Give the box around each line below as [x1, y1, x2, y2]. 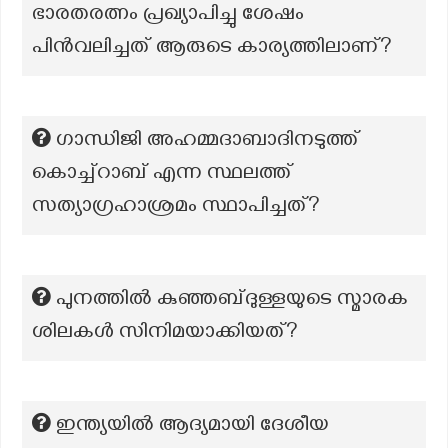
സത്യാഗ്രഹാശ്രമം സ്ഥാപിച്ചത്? [32, 194, 320, 222]
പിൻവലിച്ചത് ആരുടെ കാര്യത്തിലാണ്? [32, 35, 392, 63]
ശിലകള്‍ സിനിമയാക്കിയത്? [32, 320, 298, 348]
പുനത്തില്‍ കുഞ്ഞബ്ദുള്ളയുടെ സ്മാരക [56, 287, 408, 315]
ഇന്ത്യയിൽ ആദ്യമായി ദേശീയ [56, 413, 329, 441]
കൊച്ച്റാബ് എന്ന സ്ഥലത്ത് [32, 161, 293, 189]
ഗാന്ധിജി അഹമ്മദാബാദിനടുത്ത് [56, 128, 360, 156]
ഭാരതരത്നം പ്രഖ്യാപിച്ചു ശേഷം [32, 2, 304, 30]
